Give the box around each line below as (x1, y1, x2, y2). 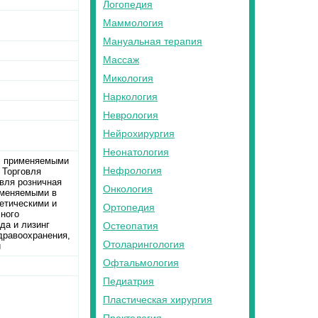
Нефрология (103, 165, 162, 176)
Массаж (103, 54, 139, 65)
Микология (103, 72, 153, 84)
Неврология (103, 109, 158, 121)
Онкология (103, 183, 153, 194)
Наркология (103, 91, 158, 102)
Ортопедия (103, 202, 155, 213)
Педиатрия (103, 275, 154, 287)
